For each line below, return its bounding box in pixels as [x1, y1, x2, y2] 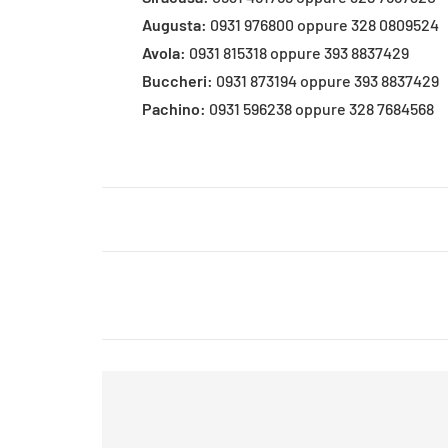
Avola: [142, 43, 186, 62]
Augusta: [142, 15, 207, 34]
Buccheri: [142, 71, 213, 90]
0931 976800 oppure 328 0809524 [207, 15, 439, 34]
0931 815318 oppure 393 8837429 [186, 43, 409, 62]
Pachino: [142, 99, 206, 118]
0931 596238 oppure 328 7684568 [206, 99, 434, 118]
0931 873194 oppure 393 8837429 [213, 71, 439, 90]
